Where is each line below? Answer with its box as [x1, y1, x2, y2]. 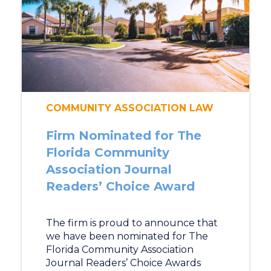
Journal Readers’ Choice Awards [45, 257, 201, 269]
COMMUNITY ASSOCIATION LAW [45, 102, 214, 114]
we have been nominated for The [45, 230, 208, 242]
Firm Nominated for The [45, 128, 201, 143]
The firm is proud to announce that [45, 217, 218, 229]
